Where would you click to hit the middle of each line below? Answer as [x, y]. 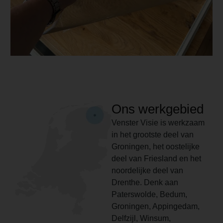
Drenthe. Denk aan [145, 182]
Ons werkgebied [158, 109]
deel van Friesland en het [156, 158]
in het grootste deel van [153, 134]
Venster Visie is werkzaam [158, 122]
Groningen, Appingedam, [156, 206]
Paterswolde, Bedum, [149, 194]
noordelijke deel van [147, 170]
